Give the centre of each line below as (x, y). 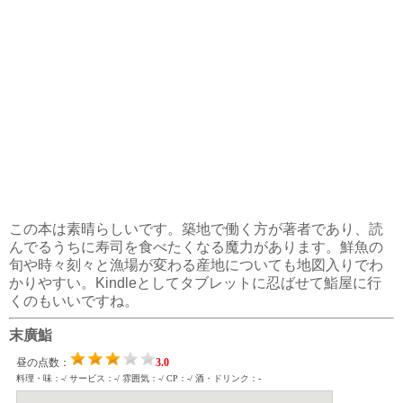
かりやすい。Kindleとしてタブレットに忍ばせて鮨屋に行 (195, 282)
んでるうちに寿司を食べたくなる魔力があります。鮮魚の (196, 246)
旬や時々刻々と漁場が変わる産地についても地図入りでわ (196, 264)
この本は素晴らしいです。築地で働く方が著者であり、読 (196, 228)
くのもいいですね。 (74, 300)
